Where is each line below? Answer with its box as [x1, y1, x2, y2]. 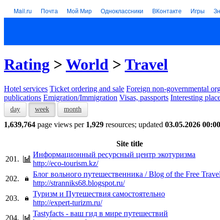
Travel [125, 55, 168, 74]
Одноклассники [101, 6, 143, 15]
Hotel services [4, 84, 48, 93]
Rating [4, 55, 50, 74]
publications [4, 93, 41, 102]
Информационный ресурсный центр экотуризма [33, 150, 195, 159]
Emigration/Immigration [43, 93, 117, 102]
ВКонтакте [152, 6, 182, 15]
